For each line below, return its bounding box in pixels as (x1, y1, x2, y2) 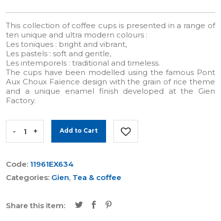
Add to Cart (60, 127, 98, 134)
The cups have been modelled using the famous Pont (6, 68, 215, 77)
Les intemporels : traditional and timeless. (6, 58, 160, 68)
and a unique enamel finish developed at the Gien (6, 86, 215, 96)
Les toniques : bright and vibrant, (6, 39, 127, 49)
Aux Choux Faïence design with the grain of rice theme (6, 77, 215, 86)
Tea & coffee (73, 173, 121, 182)
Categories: (6, 173, 51, 182)
